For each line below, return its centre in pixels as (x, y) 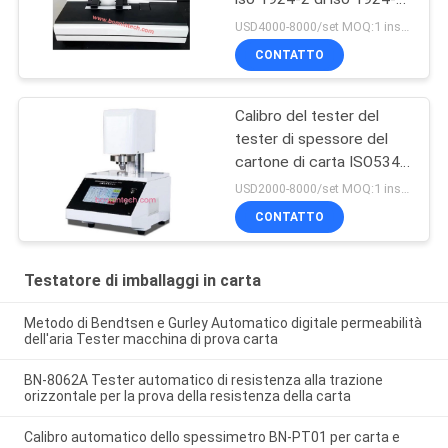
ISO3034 (265, 184)
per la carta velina (296, 22)
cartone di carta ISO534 (318, 161)
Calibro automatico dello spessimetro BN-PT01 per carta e (211, 436)
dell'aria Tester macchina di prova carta (150, 339)
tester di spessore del (312, 138)
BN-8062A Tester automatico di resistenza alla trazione (203, 380)
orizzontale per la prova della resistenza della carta (187, 396)
